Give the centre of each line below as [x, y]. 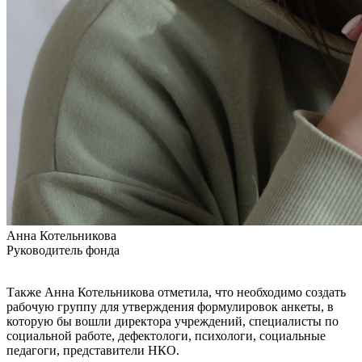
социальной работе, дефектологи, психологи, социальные [166, 335]
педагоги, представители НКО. [93, 350]
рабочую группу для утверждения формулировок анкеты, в [170, 306]
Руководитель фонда [63, 250]
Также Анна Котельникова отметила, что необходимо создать [176, 292]
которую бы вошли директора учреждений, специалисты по [173, 321]
